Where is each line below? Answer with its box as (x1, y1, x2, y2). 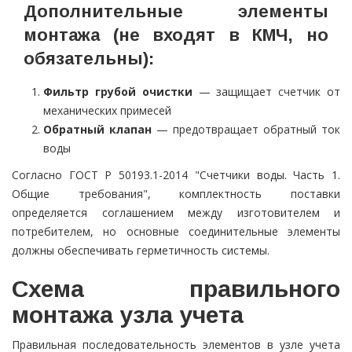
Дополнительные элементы (24, 2, 328, 22)
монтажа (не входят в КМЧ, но (24, 25, 328, 46)
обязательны (24, 49, 143, 69)
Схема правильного (12, 276, 340, 302)
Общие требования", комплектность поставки (12, 186, 340, 202)
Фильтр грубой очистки (43, 84, 192, 100)
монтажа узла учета (12, 302, 244, 328)
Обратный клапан (43, 122, 152, 137)
